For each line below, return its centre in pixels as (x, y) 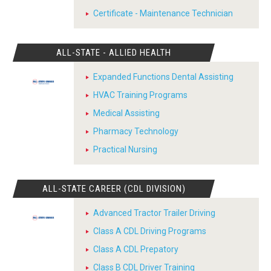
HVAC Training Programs (140, 95)
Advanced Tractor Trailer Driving (154, 213)
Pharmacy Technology (136, 131)
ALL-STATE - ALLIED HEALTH (114, 53)
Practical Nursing (125, 149)
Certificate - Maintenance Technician (163, 13)
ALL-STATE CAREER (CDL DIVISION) (114, 189)
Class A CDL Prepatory (136, 249)
